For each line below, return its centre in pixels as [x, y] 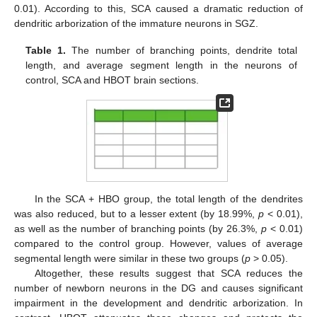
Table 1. [46, 51]
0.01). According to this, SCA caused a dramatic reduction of [158, 9]
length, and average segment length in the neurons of [161, 65]
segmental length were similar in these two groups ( [129, 258]
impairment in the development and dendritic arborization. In [158, 302]
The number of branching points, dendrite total [181, 51]
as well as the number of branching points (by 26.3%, [138, 228]
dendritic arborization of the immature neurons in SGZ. [136, 24]
